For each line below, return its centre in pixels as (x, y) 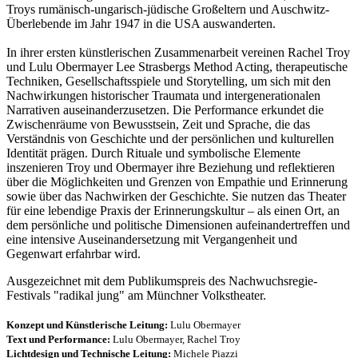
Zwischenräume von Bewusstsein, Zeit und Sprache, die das (158, 124)
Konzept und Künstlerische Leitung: (87, 324)
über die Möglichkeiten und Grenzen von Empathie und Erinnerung (177, 181)
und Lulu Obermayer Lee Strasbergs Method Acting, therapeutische (177, 66)
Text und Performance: (60, 339)
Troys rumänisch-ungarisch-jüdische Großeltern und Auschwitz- (168, 9)
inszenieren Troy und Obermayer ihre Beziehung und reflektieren (171, 167)
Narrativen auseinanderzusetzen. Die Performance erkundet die (165, 109)
